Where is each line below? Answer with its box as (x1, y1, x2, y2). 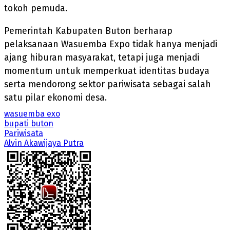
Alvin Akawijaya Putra (4, 138, 84, 148)
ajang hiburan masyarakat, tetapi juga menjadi (4, 52, 199, 63)
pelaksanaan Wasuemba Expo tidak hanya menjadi (4, 39, 217, 50)
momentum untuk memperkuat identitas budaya (4, 65, 209, 76)
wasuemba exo (4, 108, 60, 119)
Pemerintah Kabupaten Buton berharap (4, 25, 172, 36)
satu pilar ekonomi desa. (4, 92, 107, 103)
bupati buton (4, 118, 53, 128)
